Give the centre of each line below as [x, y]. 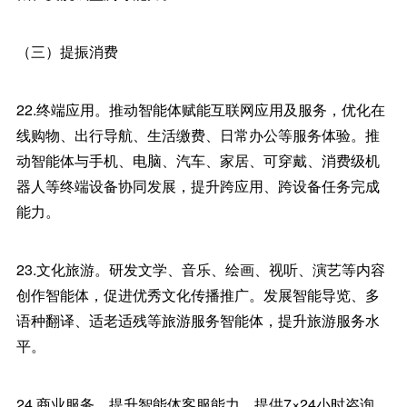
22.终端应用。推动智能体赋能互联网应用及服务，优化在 [200, 109]
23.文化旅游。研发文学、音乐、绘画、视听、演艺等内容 [200, 269]
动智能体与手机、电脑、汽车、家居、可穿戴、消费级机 [198, 160]
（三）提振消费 [67, 51]
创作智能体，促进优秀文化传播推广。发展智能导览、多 [198, 295]
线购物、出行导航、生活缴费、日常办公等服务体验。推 [198, 135]
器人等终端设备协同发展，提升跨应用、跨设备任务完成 [198, 186]
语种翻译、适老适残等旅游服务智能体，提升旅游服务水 [198, 320]
